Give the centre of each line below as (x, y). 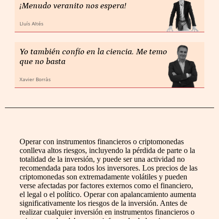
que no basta (43, 62)
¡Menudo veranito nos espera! (73, 6)
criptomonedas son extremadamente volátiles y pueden (103, 177)
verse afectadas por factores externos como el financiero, (106, 186)
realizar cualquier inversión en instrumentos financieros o (107, 212)
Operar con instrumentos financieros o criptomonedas (102, 142)
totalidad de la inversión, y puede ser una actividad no (102, 159)
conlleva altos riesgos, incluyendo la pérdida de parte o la (107, 150)
